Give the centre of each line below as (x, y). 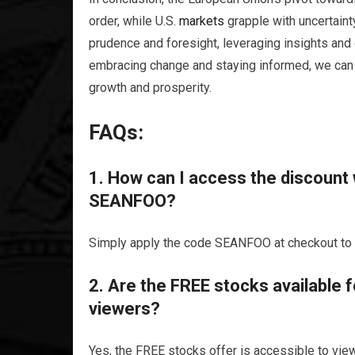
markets (202, 21)
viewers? (124, 309)
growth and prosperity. (150, 88)
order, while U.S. (134, 21)
